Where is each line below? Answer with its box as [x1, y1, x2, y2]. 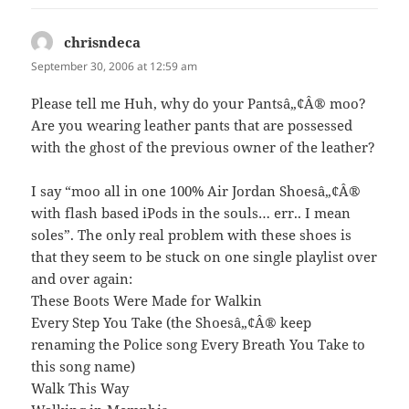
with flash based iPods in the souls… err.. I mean [31, 204, 351, 223]
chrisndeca [64, 33, 142, 52]
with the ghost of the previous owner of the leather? [31, 138, 376, 157]
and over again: [31, 269, 133, 288]
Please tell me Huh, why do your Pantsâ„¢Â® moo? [31, 94, 367, 113]
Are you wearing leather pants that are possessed [31, 116, 353, 135]
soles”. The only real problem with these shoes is [31, 225, 352, 245]
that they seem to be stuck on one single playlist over [31, 247, 378, 267]
